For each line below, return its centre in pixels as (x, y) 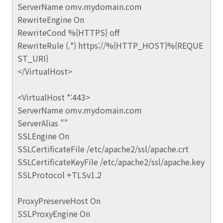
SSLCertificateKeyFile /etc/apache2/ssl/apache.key (111, 162)
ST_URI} (33, 58)
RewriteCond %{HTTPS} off (68, 32)
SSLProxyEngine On (54, 214)
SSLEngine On (43, 136)
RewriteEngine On (51, 19)
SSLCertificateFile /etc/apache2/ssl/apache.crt (103, 149)
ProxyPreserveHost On (59, 201)
